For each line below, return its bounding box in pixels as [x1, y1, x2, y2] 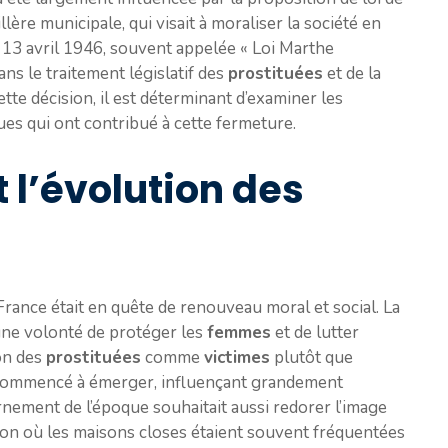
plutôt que [270, 346, 353, 370]
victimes [204, 346, 270, 370]
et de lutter [271, 321, 359, 345]
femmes [207, 321, 271, 345]
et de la [323, 61, 381, 85]
